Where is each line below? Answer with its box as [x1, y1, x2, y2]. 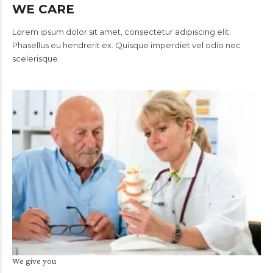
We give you [12, 257, 56, 267]
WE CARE [12, 1, 74, 16]
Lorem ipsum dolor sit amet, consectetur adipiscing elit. [12, 26, 231, 37]
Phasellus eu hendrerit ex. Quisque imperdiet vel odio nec [12, 40, 241, 50]
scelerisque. [12, 53, 60, 63]
